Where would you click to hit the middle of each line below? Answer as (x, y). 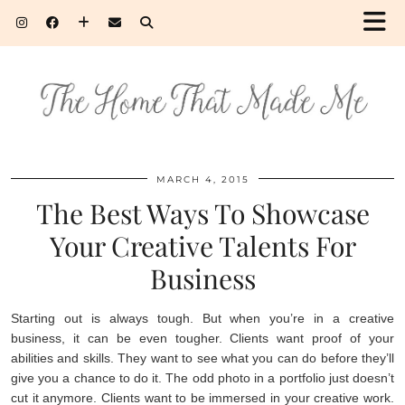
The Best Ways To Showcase (202, 213)
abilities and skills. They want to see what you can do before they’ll (202, 358)
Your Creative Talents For (202, 245)
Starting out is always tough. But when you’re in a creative (202, 318)
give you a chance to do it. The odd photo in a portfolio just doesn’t (202, 377)
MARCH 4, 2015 (202, 179)
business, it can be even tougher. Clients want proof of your (202, 338)
